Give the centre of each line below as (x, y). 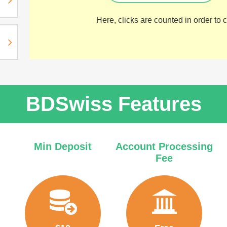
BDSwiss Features (113, 104)
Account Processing (164, 146)
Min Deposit (63, 146)
